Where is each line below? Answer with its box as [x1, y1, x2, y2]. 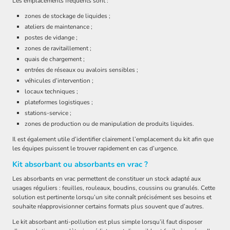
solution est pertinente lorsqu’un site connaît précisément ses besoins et [12, 193, 212, 202]
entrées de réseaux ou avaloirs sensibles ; [25, 66, 138, 74]
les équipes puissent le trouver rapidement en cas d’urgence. [12, 144, 178, 153]
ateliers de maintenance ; [25, 23, 92, 31]
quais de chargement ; [25, 55, 85, 64]
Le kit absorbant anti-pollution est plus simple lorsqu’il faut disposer [12, 218, 202, 226]
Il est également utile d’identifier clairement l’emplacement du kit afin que [12, 135, 214, 144]
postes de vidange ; [25, 33, 78, 42]
